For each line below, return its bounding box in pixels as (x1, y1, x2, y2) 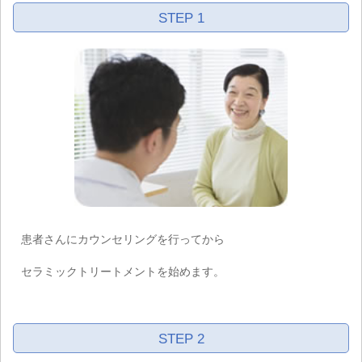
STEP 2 (158, 331, 204, 347)
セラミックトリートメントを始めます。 (21, 264, 225, 278)
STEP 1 (158, 11, 204, 27)
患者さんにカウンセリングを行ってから (21, 232, 225, 246)
